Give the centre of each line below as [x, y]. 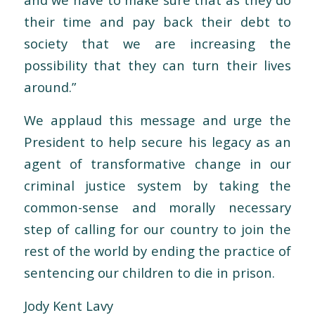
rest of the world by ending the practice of [157, 251]
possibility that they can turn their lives [157, 65]
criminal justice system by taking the [157, 185]
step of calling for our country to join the [157, 229]
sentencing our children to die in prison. [149, 272]
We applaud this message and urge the [157, 120]
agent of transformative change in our [157, 163]
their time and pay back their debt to [157, 22]
